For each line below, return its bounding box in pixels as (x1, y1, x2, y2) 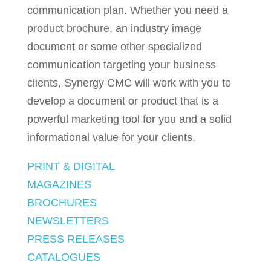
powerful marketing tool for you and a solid (27, 113, 232, 125)
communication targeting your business (27, 58, 216, 71)
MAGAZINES (27, 178, 91, 191)
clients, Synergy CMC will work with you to (27, 76, 231, 89)
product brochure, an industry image (27, 22, 201, 34)
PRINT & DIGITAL (27, 160, 115, 172)
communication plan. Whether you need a (27, 4, 228, 16)
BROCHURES (27, 196, 97, 209)
